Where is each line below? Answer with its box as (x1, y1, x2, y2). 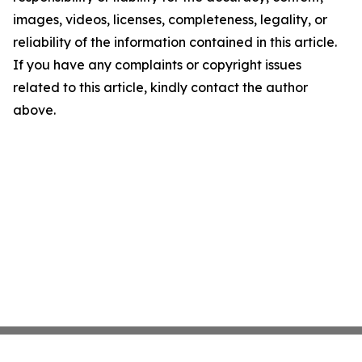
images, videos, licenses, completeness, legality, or (13, 11, 327, 28)
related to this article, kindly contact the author (13, 79, 308, 96)
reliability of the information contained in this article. (13, 34, 337, 51)
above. (13, 102, 56, 119)
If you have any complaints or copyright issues (13, 57, 301, 74)
